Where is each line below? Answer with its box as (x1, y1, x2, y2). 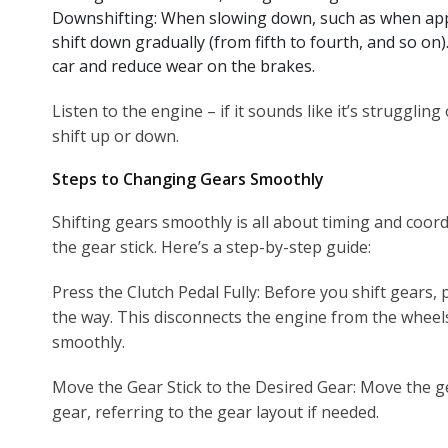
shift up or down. (52, 124, 179, 147)
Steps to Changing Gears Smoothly (52, 167, 324, 190)
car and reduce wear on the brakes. (52, 54, 315, 77)
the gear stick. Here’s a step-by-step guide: (52, 235, 371, 258)
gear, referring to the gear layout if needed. (52, 400, 379, 423)
